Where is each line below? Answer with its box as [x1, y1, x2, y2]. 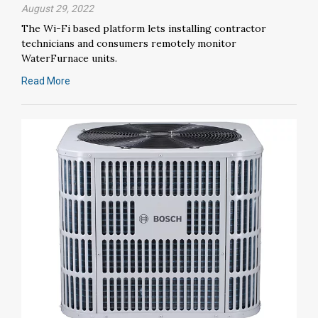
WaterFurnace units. [21, 51, 117, 65]
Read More [21, 75, 70, 87]
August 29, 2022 [21, 2, 94, 14]
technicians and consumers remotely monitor [21, 36, 236, 50]
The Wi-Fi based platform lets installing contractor [21, 21, 266, 35]
